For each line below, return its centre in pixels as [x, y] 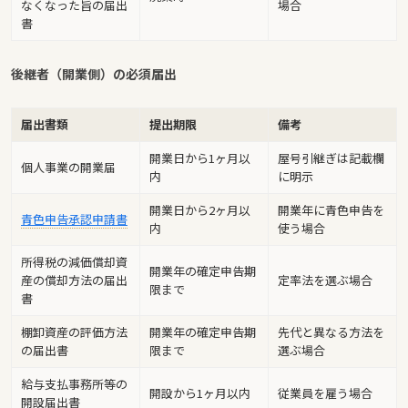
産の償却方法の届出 [74, 280]
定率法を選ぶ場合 [325, 280]
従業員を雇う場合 [325, 393]
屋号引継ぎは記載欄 [331, 158]
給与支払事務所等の [74, 384]
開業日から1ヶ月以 [200, 158]
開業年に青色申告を [331, 210]
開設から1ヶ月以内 [200, 393]
